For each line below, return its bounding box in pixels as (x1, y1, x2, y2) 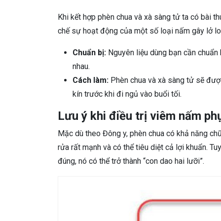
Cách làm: (73, 75, 109, 85)
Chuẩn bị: (73, 48, 106, 58)
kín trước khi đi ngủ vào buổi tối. (73, 89, 182, 99)
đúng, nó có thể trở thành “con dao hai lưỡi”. (58, 156, 204, 166)
